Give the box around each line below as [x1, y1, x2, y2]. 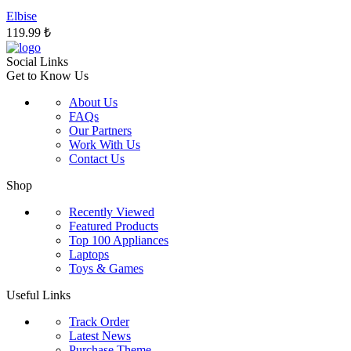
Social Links [6, 54, 68, 68]
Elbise [6, 9, 37, 23]
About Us [69, 95, 118, 109]
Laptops [69, 247, 109, 261]
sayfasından [60, 8, 118, 22]
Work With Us [69, 137, 140, 151]
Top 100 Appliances [69, 233, 168, 247]
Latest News [69, 328, 131, 342]
